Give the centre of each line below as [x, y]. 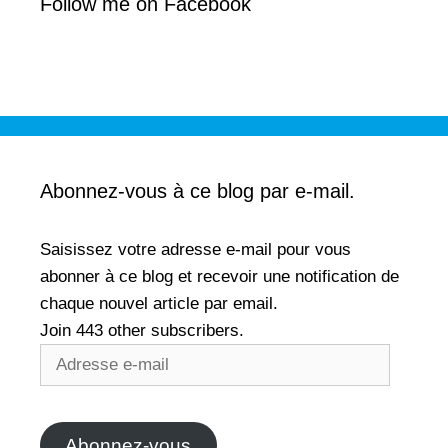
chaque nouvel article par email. [159, 304]
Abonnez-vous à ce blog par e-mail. [197, 191]
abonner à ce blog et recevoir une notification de [219, 277]
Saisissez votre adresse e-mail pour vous [195, 250]
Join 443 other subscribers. [142, 331]
